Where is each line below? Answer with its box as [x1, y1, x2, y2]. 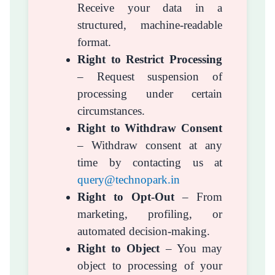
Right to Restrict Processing [77, 52, 222, 66]
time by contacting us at [77, 155, 222, 169]
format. [77, 35, 111, 48]
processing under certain [77, 87, 222, 100]
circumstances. [77, 104, 145, 117]
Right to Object [77, 241, 160, 255]
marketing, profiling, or [77, 207, 222, 220]
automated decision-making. [77, 224, 210, 238]
